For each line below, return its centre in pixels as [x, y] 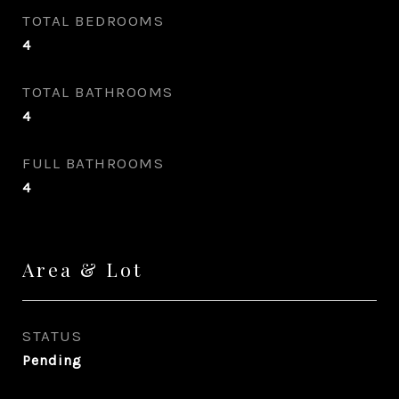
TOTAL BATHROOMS [98, 92]
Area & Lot [82, 269]
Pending [52, 360]
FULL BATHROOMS [93, 163]
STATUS [52, 336]
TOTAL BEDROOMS [93, 20]
